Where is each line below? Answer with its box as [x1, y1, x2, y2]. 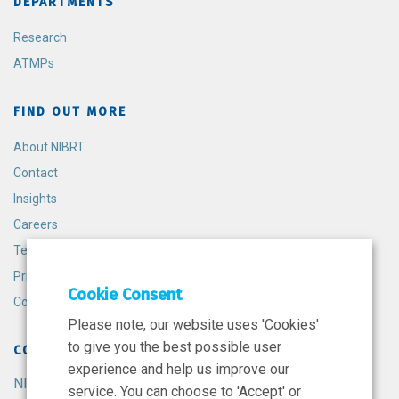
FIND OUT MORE [13, 104, 126, 120]
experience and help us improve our [68, 360, 289, 378]
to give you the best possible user [68, 338, 281, 356]
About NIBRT [13, 140, 85, 155]
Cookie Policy [13, 295, 87, 310]
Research [13, 30, 67, 45]
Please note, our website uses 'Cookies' [68, 316, 319, 334]
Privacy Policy [13, 269, 90, 284]
